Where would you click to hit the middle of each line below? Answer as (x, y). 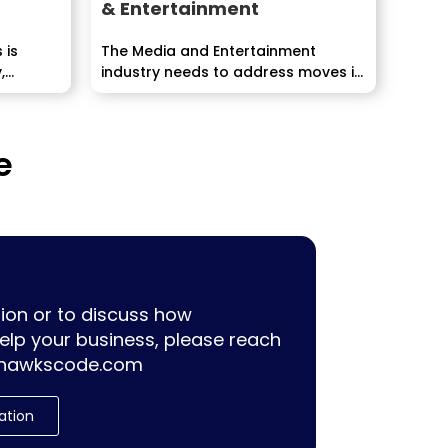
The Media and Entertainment (208, 51)
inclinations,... (148, 114)
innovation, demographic (193, 93)
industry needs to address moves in (232, 72)
